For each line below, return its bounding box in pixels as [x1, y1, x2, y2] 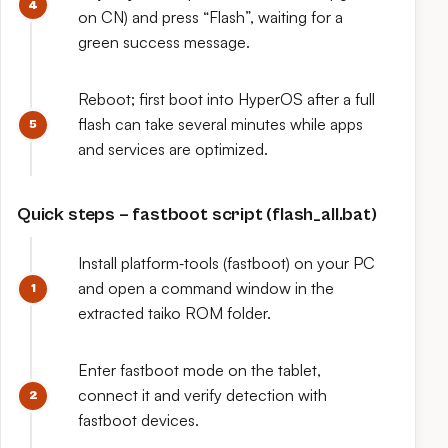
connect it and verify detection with [78, 385, 327, 405]
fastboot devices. [78, 410, 199, 430]
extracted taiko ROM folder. [78, 303, 271, 323]
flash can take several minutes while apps [78, 114, 363, 134]
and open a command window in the [78, 278, 334, 298]
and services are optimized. [78, 139, 268, 159]
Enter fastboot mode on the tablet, [78, 360, 321, 380]
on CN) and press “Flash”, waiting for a [78, 7, 343, 27]
